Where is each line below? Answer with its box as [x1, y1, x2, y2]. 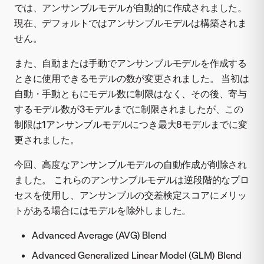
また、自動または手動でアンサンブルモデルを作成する [14, 57, 247, 69]
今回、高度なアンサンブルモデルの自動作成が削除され [14, 158, 247, 170]
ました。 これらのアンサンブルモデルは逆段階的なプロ [14, 173, 249, 186]
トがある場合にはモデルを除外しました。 [14, 204, 192, 216]
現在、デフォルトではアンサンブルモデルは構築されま [14, 16, 247, 29]
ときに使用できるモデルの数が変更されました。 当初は [14, 72, 249, 84]
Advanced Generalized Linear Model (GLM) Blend [32, 249, 242, 261]
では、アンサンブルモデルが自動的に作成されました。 [14, 1, 247, 14]
